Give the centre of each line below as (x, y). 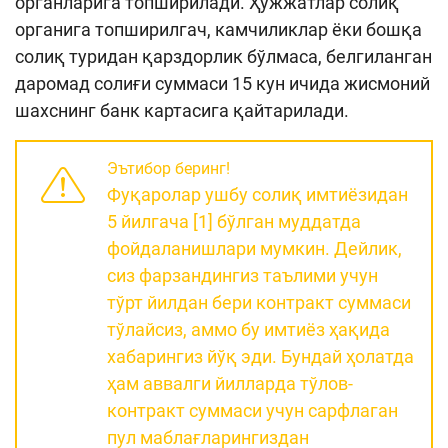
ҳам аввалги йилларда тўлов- (230, 384)
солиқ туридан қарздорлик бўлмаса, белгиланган (223, 57)
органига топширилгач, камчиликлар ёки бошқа (218, 30)
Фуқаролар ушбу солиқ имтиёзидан (257, 195)
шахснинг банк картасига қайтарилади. (182, 111)
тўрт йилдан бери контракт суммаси (259, 303)
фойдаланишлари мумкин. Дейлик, (254, 249)
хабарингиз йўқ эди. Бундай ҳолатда (260, 357)
